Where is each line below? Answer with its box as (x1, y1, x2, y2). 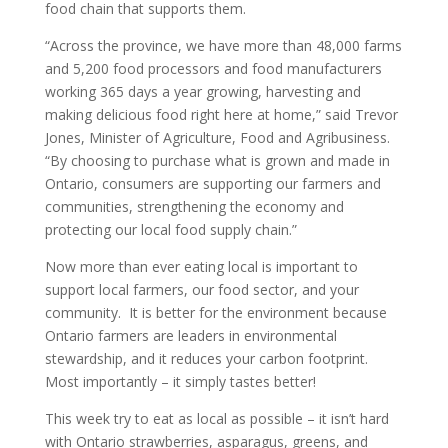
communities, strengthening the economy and (44, 197, 344, 216)
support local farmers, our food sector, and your (44, 280, 359, 299)
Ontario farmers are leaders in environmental (44, 326, 337, 345)
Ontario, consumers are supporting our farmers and (44, 174, 381, 193)
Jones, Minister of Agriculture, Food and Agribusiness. (44, 128, 390, 147)
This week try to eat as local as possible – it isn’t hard (44, 409, 389, 428)
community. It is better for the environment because (44, 303, 387, 322)
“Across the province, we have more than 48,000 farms (44, 36, 402, 55)
